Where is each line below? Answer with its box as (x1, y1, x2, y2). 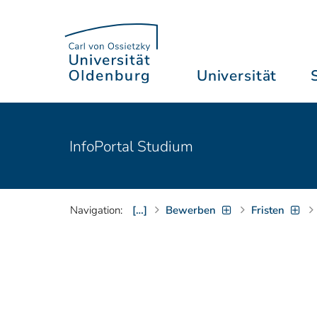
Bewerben (166, 203, 216, 217)
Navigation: (70, 203, 122, 217)
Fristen (251, 203, 285, 217)
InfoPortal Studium (69, 136, 193, 156)
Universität (196, 66, 277, 86)
